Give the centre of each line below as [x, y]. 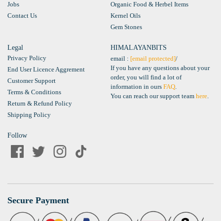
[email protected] [153, 59]
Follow [17, 136]
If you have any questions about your [160, 68]
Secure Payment [38, 201]
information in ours [137, 87]
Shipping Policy [29, 115]
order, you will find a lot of [146, 77]
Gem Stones [126, 27]
